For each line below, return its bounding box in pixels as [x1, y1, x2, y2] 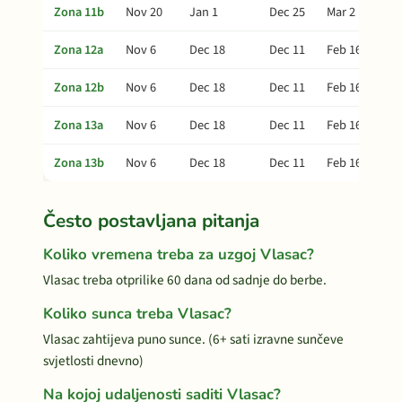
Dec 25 [269, 3, 305, 22]
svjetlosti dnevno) [43, 351, 144, 371]
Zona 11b [54, 3, 104, 22]
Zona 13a [54, 116, 103, 135]
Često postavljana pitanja [43, 208, 259, 233]
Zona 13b [54, 153, 104, 172]
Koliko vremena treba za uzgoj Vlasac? [43, 244, 314, 265]
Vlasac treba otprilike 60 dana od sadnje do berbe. [43, 270, 327, 290]
